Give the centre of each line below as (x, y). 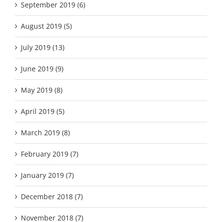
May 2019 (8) (42, 90)
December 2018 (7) (52, 196)
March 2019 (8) (45, 132)
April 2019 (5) (43, 111)
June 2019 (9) (42, 68)
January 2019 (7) (47, 175)
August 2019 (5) (46, 26)
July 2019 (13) (43, 47)
